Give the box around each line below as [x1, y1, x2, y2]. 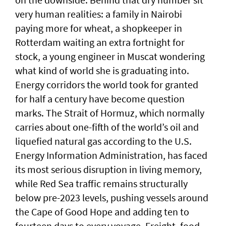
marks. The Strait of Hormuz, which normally [15, 106, 204, 120]
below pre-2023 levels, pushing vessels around [15, 191, 208, 204]
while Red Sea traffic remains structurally [15, 177, 188, 190]
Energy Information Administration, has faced [15, 149, 207, 162]
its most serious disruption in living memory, [15, 163, 202, 176]
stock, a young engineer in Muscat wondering [15, 50, 205, 63]
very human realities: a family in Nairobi [15, 8, 182, 21]
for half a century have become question [15, 92, 185, 105]
